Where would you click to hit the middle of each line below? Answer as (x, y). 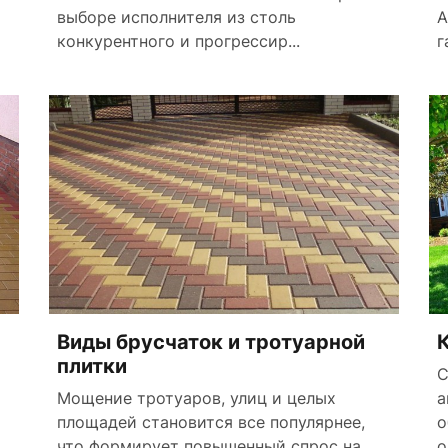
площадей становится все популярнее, (211, 421)
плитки (92, 365)
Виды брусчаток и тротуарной (211, 341)
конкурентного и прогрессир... (178, 40)
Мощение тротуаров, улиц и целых (196, 397)
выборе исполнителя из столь (176, 16)
